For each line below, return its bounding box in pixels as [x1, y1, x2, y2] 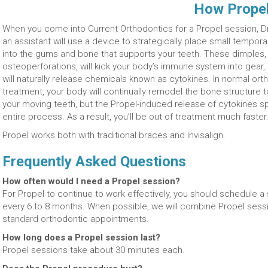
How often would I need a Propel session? [2, 176, 180, 187]
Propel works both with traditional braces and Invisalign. [2, 130, 226, 141]
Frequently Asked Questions [2, 153, 186, 170]
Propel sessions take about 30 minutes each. [2, 245, 185, 255]
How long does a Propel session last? [2, 232, 160, 243]
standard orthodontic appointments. [2, 214, 149, 224]
